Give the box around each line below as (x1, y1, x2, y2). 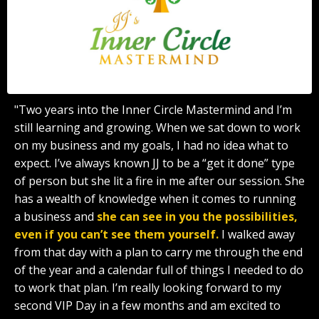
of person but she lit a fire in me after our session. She (14, 172, 305, 189)
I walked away (219, 226, 295, 242)
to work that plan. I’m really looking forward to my (14, 279, 281, 296)
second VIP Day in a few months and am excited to (14, 297, 281, 313)
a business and (14, 208, 97, 224)
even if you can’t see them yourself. (14, 226, 219, 242)
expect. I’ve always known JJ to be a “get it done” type (14, 155, 295, 171)
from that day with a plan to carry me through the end (14, 244, 303, 260)
